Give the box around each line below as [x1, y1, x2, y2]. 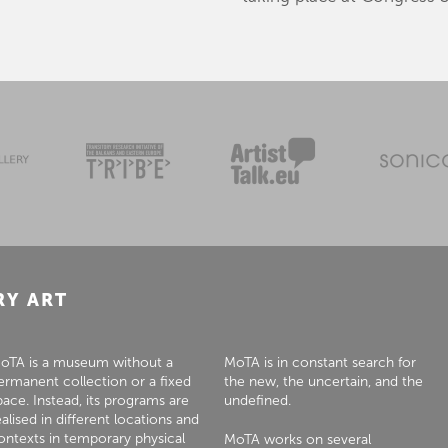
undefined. [223, 392, 291, 410]
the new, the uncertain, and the [223, 373, 423, 391]
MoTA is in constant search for [223, 354, 416, 372]
